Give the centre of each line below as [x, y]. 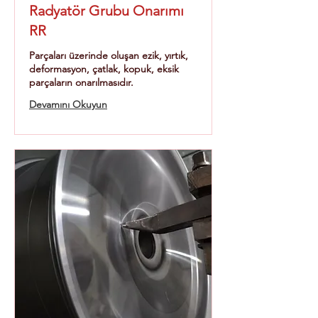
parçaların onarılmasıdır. [81, 82]
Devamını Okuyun [68, 104]
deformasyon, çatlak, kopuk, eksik [104, 69]
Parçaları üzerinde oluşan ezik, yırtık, [109, 55]
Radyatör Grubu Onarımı [106, 11]
